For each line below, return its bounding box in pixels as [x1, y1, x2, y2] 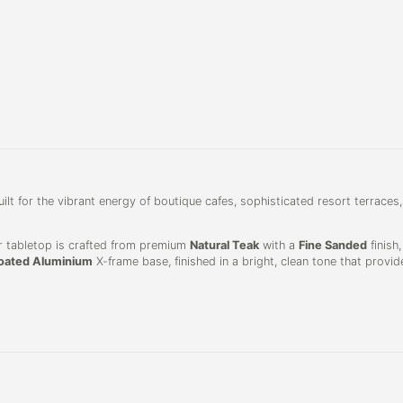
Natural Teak [190, 238, 259, 253]
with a [259, 238, 299, 253]
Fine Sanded [299, 238, 367, 253]
